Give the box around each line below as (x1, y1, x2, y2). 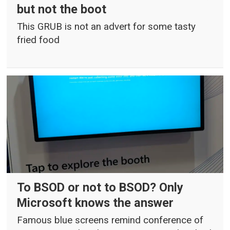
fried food (17, 34, 60, 46)
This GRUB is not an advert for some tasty (17, 21, 196, 33)
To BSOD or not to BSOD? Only (17, 180, 184, 195)
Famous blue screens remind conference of (17, 215, 204, 226)
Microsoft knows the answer (17, 195, 174, 210)
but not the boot (17, 2, 107, 16)
